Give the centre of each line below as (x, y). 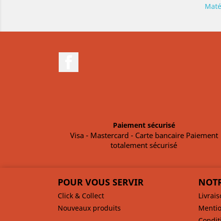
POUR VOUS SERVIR (101, 182)
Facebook (94, 57)
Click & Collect (81, 196)
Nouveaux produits (89, 208)
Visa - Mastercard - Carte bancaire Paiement (144, 135)
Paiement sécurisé (144, 125)
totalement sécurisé (144, 145)
